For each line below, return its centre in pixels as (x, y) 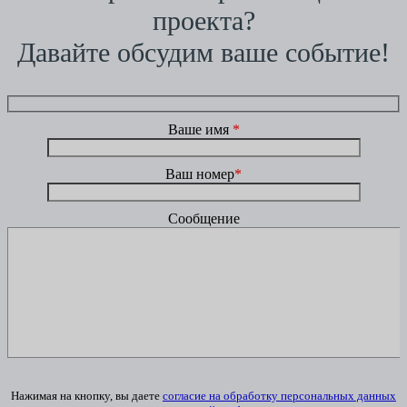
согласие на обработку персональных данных (279, 396)
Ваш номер (200, 174)
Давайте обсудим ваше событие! (203, 52)
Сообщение (203, 219)
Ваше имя (200, 130)
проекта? (203, 20)
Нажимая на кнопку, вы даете (87, 396)
